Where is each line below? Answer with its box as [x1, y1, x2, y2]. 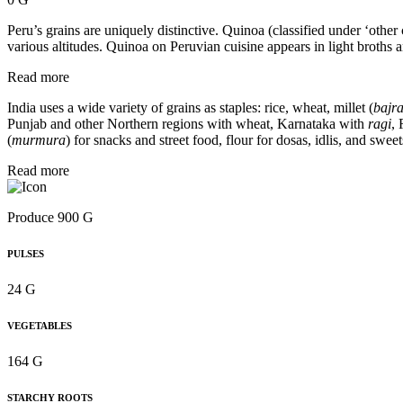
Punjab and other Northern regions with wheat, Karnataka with [7, 116, 368, 132]
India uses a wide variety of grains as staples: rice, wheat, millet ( [7, 100, 373, 116]
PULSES [7, 248, 44, 260]
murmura [12, 132, 66, 148]
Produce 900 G [7, 210, 94, 226]
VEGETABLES [7, 320, 72, 332]
